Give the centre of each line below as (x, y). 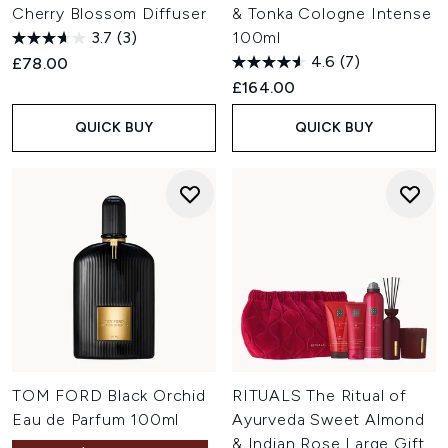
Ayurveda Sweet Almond (328, 419)
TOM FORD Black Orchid (109, 395)
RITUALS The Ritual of (319, 395)
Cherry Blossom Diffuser (109, 13)
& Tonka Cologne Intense (332, 13)
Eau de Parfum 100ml (96, 419)
